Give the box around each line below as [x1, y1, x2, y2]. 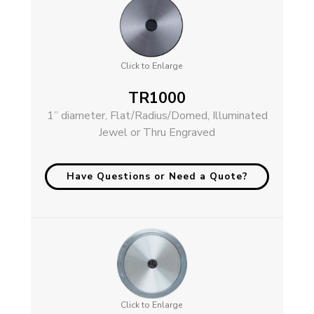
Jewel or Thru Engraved [99, 124, 215, 140]
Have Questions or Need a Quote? [66, 169, 248, 183]
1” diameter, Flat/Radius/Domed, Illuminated [46, 107, 268, 123]
